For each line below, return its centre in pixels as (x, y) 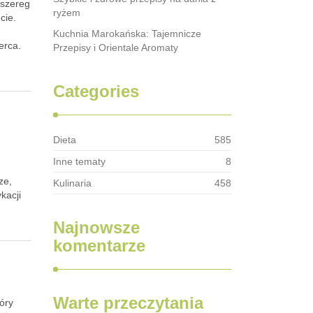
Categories (96, 91)
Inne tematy (79, 161)
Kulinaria (72, 183)
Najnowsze (96, 227)
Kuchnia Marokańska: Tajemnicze (127, 34)
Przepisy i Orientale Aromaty (116, 48)
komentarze (99, 246)
